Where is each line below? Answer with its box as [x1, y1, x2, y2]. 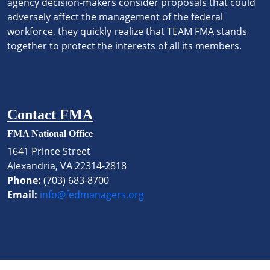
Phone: [7, 173, 41, 187]
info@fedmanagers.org [40, 187, 144, 201]
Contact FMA [7, 106, 93, 122]
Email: [7, 187, 37, 201]
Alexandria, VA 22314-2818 [7, 159, 127, 172]
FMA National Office [7, 128, 93, 139]
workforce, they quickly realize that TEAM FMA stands [7, 24, 247, 38]
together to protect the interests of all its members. [7, 39, 242, 52]
